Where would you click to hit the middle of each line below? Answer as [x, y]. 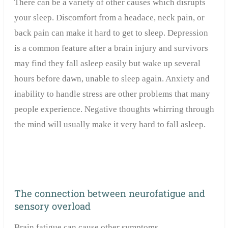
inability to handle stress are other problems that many [112, 94]
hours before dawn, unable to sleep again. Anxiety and [112, 79]
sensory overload [52, 206]
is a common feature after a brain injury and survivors [111, 48]
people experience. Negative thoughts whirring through [114, 109]
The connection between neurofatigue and [109, 193]
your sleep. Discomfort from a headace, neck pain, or [109, 18]
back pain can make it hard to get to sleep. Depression [111, 33]
